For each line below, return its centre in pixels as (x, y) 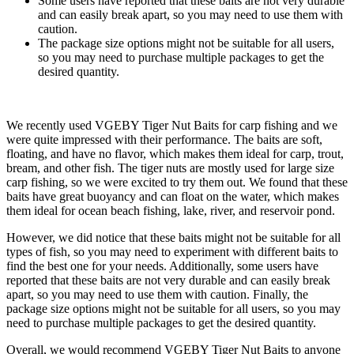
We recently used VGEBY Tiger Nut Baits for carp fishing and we (172, 126)
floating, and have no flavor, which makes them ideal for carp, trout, (175, 154)
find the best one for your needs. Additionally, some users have (162, 266)
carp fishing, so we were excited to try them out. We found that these (177, 183)
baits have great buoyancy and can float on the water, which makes (173, 197)
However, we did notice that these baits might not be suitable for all (173, 238)
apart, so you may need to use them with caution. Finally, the (157, 295)
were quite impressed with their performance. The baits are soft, (164, 140)
